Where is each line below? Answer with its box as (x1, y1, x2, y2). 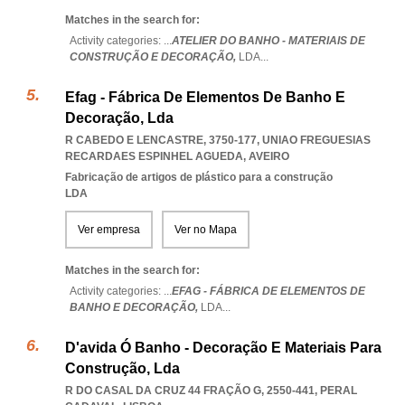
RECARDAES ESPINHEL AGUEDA (65, 150, 243, 163)
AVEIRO (249, 150, 289, 163)
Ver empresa (78, 223, 140, 236)
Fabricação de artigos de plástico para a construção (65, 171, 333, 184)
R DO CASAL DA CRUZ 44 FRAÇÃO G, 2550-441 (65, 384, 315, 397)
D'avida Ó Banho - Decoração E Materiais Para (65, 340, 381, 355)
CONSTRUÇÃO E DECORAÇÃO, (70, 51, 239, 63)
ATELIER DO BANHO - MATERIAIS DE (172, 34, 365, 47)
